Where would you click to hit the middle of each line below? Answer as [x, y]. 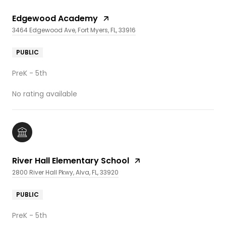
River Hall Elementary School [71, 160]
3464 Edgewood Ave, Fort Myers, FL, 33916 [74, 30]
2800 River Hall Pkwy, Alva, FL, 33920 [65, 172]
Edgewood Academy [55, 18]
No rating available [45, 94]
